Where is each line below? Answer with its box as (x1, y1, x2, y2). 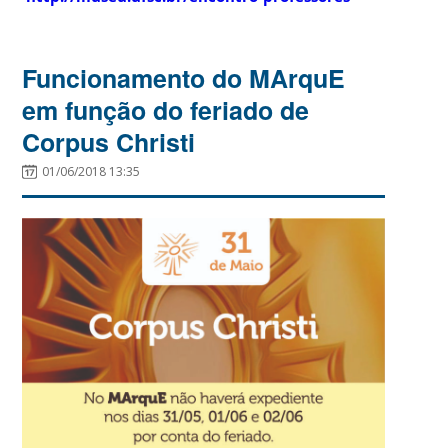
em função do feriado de (22, 92, 310, 129)
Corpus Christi (22, 124, 196, 161)
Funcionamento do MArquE (22, 60, 346, 97)
